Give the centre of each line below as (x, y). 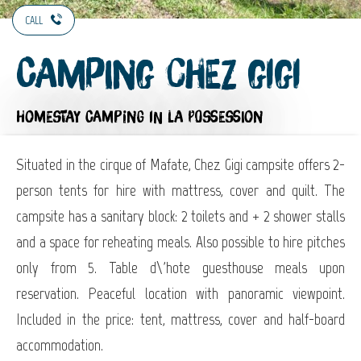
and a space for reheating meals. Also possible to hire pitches (180, 241)
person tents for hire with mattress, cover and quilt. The (180, 190)
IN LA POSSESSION (206, 117)
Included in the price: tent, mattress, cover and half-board (180, 319)
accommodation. (60, 344)
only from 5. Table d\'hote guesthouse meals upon (180, 267)
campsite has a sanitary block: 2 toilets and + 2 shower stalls (180, 216)
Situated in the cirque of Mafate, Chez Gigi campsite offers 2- (180, 164)
